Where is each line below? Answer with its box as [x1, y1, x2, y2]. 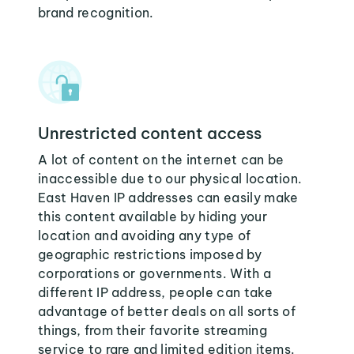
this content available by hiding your [38, 209, 267, 224]
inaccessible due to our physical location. [38, 171, 303, 186]
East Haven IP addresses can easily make [38, 190, 299, 205]
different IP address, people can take [38, 284, 273, 300]
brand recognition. [38, 5, 154, 21]
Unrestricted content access [38, 123, 262, 143]
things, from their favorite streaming [38, 322, 267, 338]
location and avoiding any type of [38, 228, 251, 243]
